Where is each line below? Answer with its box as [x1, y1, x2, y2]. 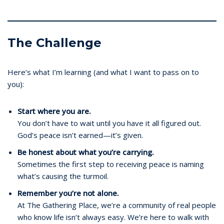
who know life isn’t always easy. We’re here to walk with [17, 211, 209, 222]
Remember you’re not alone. [17, 187, 119, 198]
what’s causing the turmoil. [17, 170, 108, 181]
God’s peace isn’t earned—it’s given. [17, 129, 143, 140]
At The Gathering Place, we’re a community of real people [17, 199, 216, 210]
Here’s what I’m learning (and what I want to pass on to [7, 66, 199, 77]
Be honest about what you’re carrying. [17, 146, 154, 157]
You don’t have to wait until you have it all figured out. [17, 117, 201, 128]
